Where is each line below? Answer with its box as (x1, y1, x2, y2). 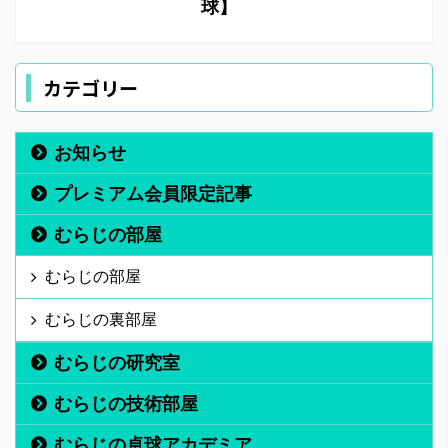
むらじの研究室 (54, 352, 180, 374)
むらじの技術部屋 (54, 393, 198, 415)
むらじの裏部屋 (45, 309, 157, 330)
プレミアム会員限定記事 (54, 183, 252, 205)
